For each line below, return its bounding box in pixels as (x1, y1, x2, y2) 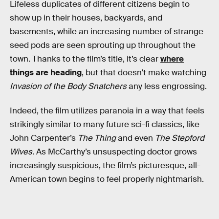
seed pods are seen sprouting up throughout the (10, 40, 196, 51)
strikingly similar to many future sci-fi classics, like (10, 119, 199, 130)
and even (116, 132, 155, 143)
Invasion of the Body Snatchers (10, 81, 127, 92)
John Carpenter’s (10, 132, 78, 143)
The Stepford (155, 132, 204, 143)
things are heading (10, 67, 82, 78)
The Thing (78, 132, 116, 143)
